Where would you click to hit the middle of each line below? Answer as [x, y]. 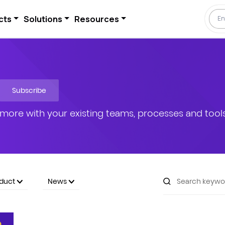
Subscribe [29, 90]
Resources [96, 19]
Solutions [43, 19]
